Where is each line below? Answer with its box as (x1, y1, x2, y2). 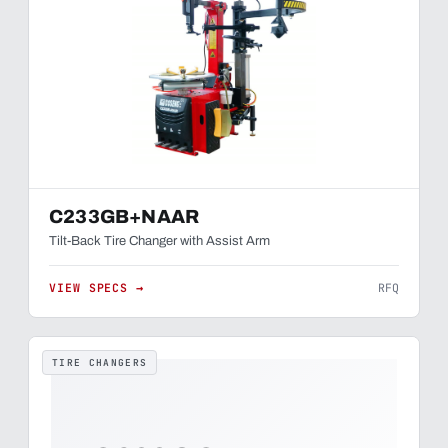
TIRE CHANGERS (52, 356, 148, 369)
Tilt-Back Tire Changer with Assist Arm (49, 234, 270, 248)
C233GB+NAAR (49, 206, 200, 227)
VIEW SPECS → (49, 280, 145, 295)
